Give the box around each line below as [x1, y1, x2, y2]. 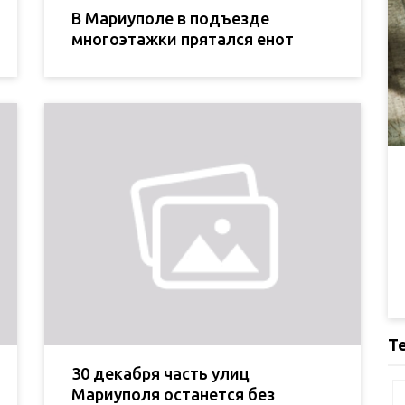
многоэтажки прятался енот [71, 29, 294, 48]
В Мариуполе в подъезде [71, 8, 269, 27]
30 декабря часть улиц [71, 364, 250, 383]
